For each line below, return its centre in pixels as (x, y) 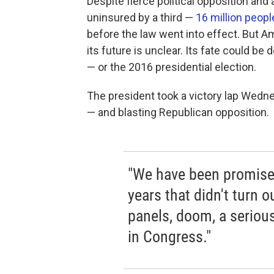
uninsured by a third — (141, 17)
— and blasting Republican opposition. (178, 112)
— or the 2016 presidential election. (172, 67)
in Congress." (169, 236)
